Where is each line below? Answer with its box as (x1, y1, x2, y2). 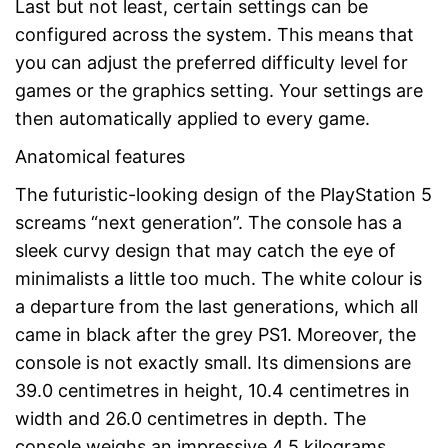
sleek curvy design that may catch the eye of (15, 240, 396, 262)
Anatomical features (15, 146, 185, 168)
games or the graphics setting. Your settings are (15, 80, 423, 102)
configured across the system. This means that (15, 24, 414, 46)
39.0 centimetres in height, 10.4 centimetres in (15, 380, 410, 402)
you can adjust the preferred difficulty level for (15, 52, 408, 74)
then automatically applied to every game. (15, 108, 370, 130)
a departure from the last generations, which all (15, 296, 418, 318)
